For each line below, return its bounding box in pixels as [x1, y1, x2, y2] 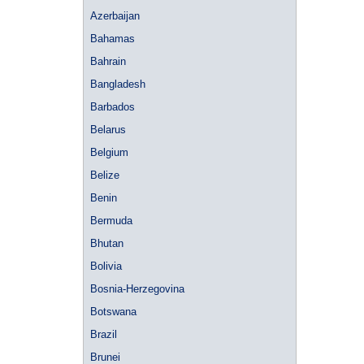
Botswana [90, 305, 136, 318]
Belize [90, 169, 119, 181]
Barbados [90, 101, 135, 113]
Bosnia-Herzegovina [90, 283, 184, 295]
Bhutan [90, 237, 123, 249]
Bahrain [90, 55, 126, 67]
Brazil [90, 328, 117, 340]
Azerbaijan [90, 10, 140, 22]
